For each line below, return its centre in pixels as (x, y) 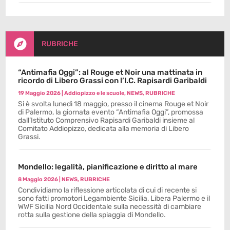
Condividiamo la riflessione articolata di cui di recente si (108, 190)
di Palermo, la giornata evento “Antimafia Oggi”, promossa (111, 112)
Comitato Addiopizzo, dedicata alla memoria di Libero (104, 128)
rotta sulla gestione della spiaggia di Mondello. (92, 215)
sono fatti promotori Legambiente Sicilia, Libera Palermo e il (114, 198)
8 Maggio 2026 (38, 179)
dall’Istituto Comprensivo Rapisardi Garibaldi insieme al (107, 120)
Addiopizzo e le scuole (94, 93)
